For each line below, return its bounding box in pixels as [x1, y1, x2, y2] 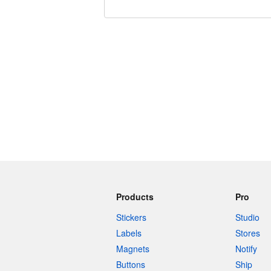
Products [116, 191, 154, 203]
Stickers [116, 211, 146, 224]
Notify [235, 243, 257, 255]
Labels [116, 227, 142, 240]
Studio [235, 211, 260, 224]
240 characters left [104, 24, 175, 36]
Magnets [116, 243, 149, 255]
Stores [235, 227, 260, 240]
